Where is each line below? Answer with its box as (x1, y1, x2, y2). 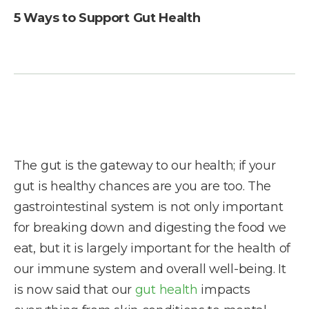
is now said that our (14, 282, 135, 297)
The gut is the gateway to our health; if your (14, 158, 276, 173)
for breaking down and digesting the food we (14, 220, 287, 235)
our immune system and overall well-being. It (14, 261, 286, 277)
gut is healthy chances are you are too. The (14, 179, 272, 194)
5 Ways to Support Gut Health (14, 10, 201, 26)
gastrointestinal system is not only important (14, 199, 283, 215)
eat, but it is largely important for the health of (14, 241, 291, 256)
